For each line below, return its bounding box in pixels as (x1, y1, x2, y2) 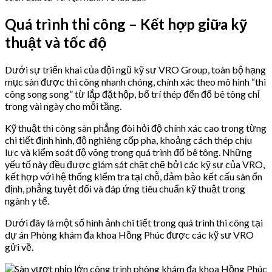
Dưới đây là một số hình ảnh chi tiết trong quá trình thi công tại (5, 217, 263, 229)
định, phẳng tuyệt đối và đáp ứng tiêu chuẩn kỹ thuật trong (5, 183, 245, 195)
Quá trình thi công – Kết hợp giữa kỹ (5, 15, 247, 33)
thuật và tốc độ (5, 33, 107, 52)
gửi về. (5, 241, 33, 253)
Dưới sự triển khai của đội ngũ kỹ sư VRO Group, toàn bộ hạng (5, 64, 266, 76)
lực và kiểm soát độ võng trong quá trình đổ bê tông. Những (5, 146, 252, 158)
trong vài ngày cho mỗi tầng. (5, 100, 121, 112)
